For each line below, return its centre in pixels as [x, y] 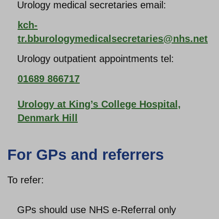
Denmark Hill [48, 118]
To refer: [26, 180]
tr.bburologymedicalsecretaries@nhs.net [113, 39]
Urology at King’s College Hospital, [99, 104]
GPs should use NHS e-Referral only [97, 210]
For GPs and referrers [86, 155]
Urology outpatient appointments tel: [96, 59]
